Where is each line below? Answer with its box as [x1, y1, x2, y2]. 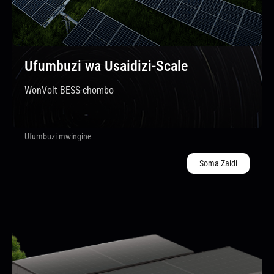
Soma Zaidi [199, 158, 237, 168]
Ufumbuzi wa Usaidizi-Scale [24, 57, 188, 75]
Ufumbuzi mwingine [24, 131, 92, 141]
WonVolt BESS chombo [24, 84, 114, 96]
